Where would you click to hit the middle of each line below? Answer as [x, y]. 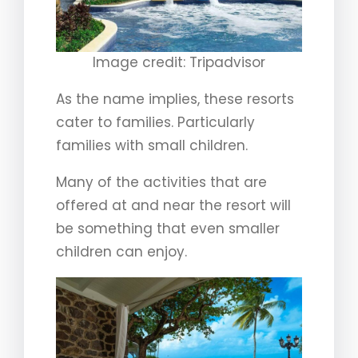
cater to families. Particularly [155, 123]
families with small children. [152, 146]
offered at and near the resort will [173, 206]
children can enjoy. [121, 252]
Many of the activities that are [161, 183]
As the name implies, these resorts [175, 99]
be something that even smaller [168, 229]
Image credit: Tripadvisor [179, 63]
